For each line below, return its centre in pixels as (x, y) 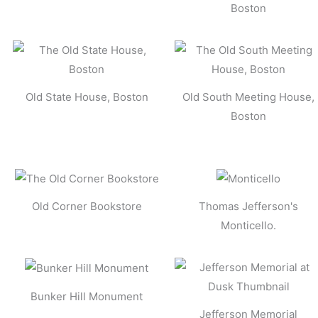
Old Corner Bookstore (87, 206)
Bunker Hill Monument (87, 296)
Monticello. (248, 225)
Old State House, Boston (87, 97)
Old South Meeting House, (248, 97)
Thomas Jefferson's (248, 206)
